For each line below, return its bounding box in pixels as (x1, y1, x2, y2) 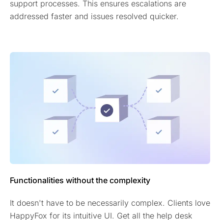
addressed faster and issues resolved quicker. (10, 11, 179, 21)
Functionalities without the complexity (10, 175, 150, 186)
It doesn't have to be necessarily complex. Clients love (10, 198, 210, 208)
